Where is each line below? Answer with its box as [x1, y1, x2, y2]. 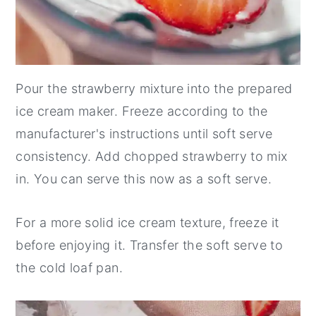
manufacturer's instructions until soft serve [16, 126, 273, 142]
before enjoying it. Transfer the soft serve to [16, 238, 283, 253]
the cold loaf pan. [16, 260, 123, 276]
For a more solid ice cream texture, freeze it [16, 215, 279, 231]
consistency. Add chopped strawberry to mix [16, 149, 288, 164]
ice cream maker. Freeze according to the [16, 104, 268, 119]
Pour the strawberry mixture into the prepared [16, 81, 293, 97]
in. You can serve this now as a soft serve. [16, 171, 272, 187]
